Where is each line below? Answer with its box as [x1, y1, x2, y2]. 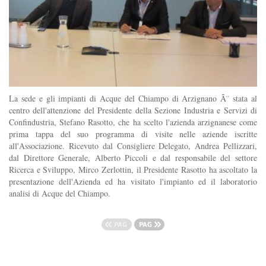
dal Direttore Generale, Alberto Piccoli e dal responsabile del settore [9, 151, 257, 163]
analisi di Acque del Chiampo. [9, 187, 110, 199]
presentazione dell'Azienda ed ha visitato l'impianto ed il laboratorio [9, 175, 257, 187]
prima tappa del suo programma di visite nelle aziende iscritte [9, 128, 257, 140]
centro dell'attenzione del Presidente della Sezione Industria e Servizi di [9, 104, 257, 116]
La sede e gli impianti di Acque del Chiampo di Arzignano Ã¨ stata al [9, 92, 257, 104]
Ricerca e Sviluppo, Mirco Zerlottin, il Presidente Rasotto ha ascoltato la [9, 163, 257, 175]
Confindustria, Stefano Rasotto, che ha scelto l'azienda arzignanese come [9, 116, 257, 128]
